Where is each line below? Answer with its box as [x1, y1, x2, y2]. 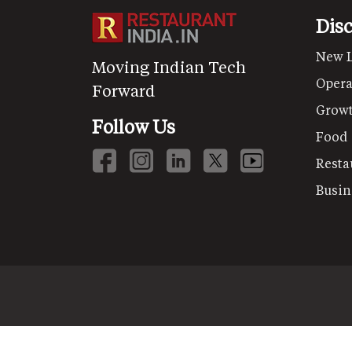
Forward [92, 80, 156, 101]
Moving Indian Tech [92, 57, 246, 78]
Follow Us [92, 115, 175, 139]
